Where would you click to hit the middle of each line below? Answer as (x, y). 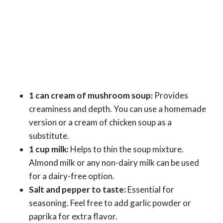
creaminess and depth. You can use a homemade (117, 109)
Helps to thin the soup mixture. (126, 149)
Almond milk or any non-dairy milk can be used (114, 163)
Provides (170, 96)
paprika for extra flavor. (73, 217)
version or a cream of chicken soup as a (100, 122)
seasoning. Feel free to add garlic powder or (110, 203)
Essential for (150, 190)
